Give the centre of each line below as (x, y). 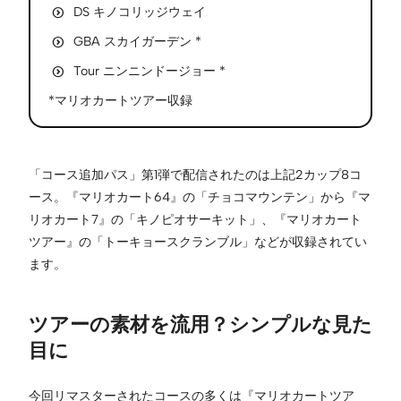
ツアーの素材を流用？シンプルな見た (200, 324)
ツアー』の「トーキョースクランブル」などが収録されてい (198, 241)
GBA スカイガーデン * (137, 41)
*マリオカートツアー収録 (120, 100)
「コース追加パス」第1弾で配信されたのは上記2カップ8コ (195, 174)
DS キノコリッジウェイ (140, 11)
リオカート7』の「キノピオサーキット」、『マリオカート (195, 219)
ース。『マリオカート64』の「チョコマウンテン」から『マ (200, 196)
